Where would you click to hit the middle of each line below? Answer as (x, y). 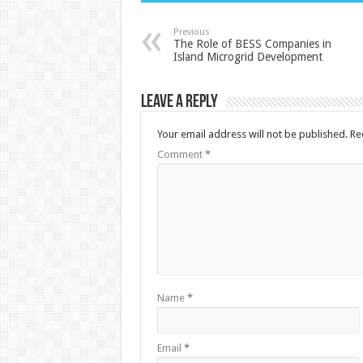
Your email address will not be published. (252, 134)
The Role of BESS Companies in (252, 44)
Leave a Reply (179, 102)
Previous (191, 32)
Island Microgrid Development (248, 57)
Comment (181, 154)
